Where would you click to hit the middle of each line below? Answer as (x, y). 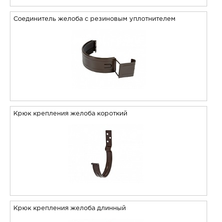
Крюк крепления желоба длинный (69, 208)
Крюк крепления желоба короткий (70, 113)
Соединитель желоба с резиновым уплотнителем (94, 19)
